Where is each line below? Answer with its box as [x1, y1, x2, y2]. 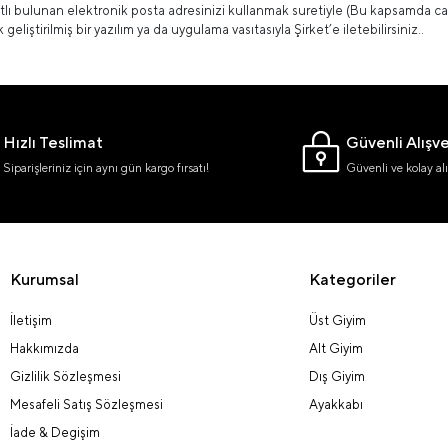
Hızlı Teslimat [3, 133, 103, 152]
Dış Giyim [308, 369, 365, 384]
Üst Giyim [308, 313, 366, 328]
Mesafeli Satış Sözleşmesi [10, 397, 163, 412]
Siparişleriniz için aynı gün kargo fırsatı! [3, 161, 209, 175]
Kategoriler [308, 270, 396, 289]
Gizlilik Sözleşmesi [10, 369, 121, 384]
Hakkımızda [10, 341, 79, 356]
